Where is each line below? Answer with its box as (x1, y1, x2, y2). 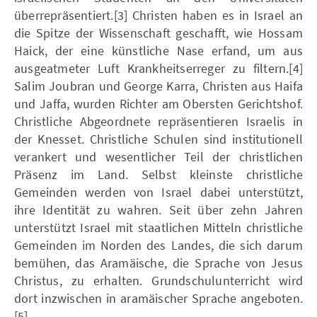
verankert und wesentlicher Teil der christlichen (14, 148, 303, 165)
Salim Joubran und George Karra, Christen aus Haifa (14, 77, 303, 94)
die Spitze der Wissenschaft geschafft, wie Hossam (14, 24, 303, 41)
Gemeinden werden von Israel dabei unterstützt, (14, 183, 303, 200)
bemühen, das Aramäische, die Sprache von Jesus (14, 254, 303, 271)
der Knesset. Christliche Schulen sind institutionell (14, 130, 303, 147)
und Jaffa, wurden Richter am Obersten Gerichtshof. (14, 95, 303, 112)
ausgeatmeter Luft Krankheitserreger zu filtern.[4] (14, 59, 303, 76)
